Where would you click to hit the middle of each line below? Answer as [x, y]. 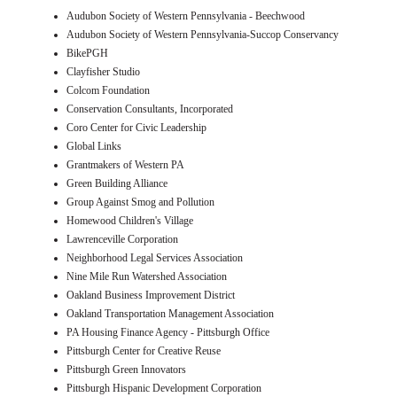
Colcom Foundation [108, 90]
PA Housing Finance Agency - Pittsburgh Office [168, 332]
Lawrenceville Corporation [122, 239]
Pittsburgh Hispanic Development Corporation [164, 388]
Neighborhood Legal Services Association [155, 257]
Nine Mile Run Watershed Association [147, 276]
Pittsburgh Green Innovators [126, 369]
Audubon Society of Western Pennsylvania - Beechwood [186, 16]
